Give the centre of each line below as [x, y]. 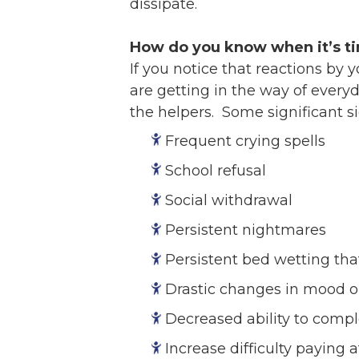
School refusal [216, 171]
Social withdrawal [229, 201]
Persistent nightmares [246, 230]
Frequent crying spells [246, 141]
